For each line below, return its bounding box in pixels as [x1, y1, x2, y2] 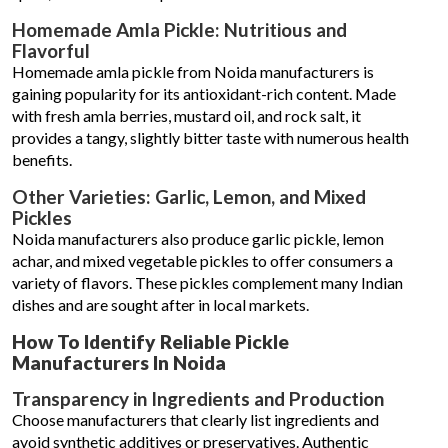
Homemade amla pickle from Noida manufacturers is [12, 62, 374, 81]
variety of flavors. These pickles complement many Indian [12, 273, 403, 292]
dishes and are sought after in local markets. [12, 295, 309, 314]
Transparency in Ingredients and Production [12, 387, 384, 410]
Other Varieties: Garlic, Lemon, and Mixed [12, 185, 366, 208]
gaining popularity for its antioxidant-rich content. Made [12, 84, 396, 103]
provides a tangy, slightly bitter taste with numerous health [12, 128, 409, 147]
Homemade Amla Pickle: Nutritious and [12, 18, 347, 41]
